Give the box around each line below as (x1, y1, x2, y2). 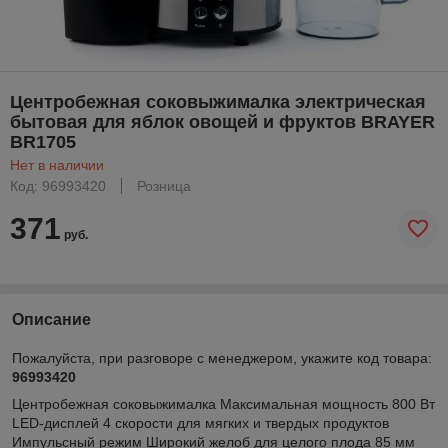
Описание (12, 310, 91, 328)
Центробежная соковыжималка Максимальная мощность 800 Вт (12, 395, 435, 412)
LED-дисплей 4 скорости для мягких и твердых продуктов (12, 414, 389, 431)
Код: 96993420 (10, 177, 106, 194)
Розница (137, 177, 191, 194)
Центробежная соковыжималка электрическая (10, 91, 426, 112)
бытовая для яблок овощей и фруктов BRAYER (10, 111, 435, 132)
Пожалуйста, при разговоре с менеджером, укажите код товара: (12, 349, 432, 366)
